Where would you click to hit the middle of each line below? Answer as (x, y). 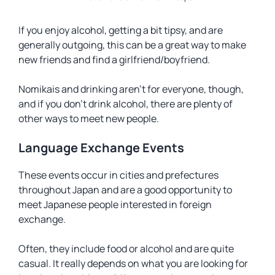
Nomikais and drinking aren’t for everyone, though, (131, 89)
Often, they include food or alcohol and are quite (126, 249)
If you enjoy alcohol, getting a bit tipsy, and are (121, 30)
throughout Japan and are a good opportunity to (125, 190)
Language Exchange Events (101, 148)
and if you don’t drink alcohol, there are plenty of (126, 104)
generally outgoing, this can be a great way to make (132, 45)
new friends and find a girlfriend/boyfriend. (114, 60)
